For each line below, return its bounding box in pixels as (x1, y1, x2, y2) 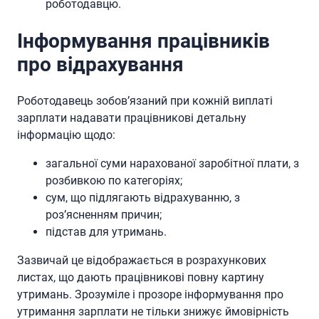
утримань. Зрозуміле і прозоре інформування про (17, 288, 283, 302)
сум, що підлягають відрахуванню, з (46, 191, 240, 205)
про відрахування (17, 52, 184, 76)
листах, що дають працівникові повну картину (17, 271, 264, 285)
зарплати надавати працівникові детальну (17, 111, 246, 125)
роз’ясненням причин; (46, 208, 162, 222)
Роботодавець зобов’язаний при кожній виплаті (17, 94, 273, 108)
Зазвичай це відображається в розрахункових (17, 253, 266, 268)
